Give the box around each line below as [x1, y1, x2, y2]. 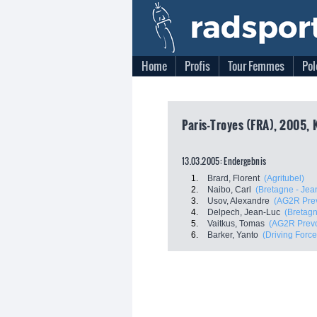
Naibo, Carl [207, 185, 251, 195]
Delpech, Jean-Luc [207, 207, 280, 217]
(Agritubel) [264, 173, 304, 183]
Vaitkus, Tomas [207, 219, 265, 229]
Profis [185, 57, 210, 74]
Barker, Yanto [207, 230, 258, 240]
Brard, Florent [207, 173, 260, 183]
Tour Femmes [228, 57, 284, 74]
